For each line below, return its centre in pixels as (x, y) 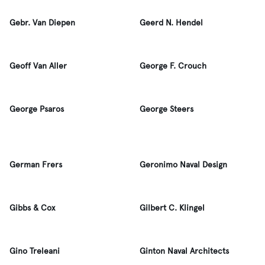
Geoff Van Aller (38, 66)
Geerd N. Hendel (171, 23)
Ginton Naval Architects (184, 251)
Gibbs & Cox (32, 208)
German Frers (36, 165)
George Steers (167, 109)
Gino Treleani (35, 251)
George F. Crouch (173, 66)
